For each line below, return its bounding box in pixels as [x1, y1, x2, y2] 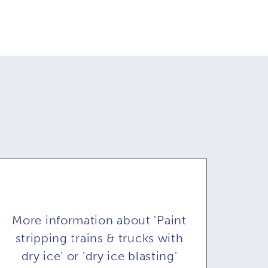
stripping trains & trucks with [15, 231, 184, 245]
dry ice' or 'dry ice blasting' [21, 249, 178, 263]
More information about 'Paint [12, 213, 187, 227]
